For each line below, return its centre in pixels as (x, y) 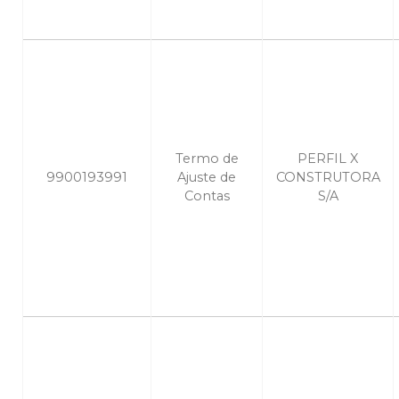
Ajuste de (207, 178)
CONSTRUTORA (328, 178)
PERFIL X (328, 159)
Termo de (207, 159)
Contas (207, 196)
